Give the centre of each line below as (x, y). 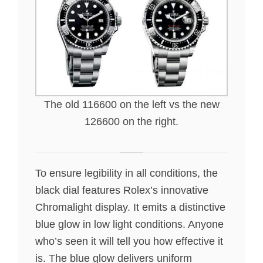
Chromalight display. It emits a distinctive (130, 208)
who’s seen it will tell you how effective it (129, 242)
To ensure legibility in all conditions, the (127, 173)
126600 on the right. (131, 122)
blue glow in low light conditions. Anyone (129, 225)
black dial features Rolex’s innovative (122, 190)
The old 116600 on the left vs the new (131, 105)
